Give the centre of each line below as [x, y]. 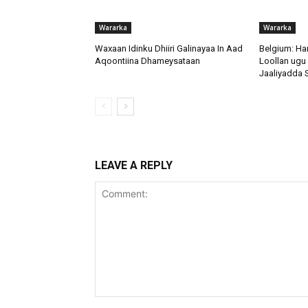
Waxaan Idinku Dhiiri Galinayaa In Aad [169, 48]
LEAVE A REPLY [134, 165]
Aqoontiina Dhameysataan [147, 60]
